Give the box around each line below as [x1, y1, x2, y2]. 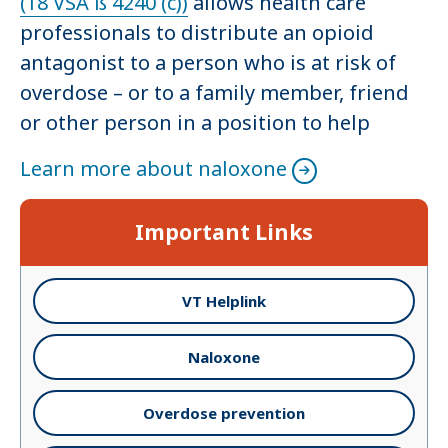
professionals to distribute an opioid [20, 18, 374, 46]
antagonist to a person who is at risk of [20, 48, 396, 76]
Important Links [135, 218, 313, 247]
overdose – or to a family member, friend [20, 78, 409, 106]
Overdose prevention [143, 403, 305, 424]
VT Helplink [182, 291, 266, 312]
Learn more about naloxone [20, 155, 287, 183]
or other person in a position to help [20, 108, 370, 136]
